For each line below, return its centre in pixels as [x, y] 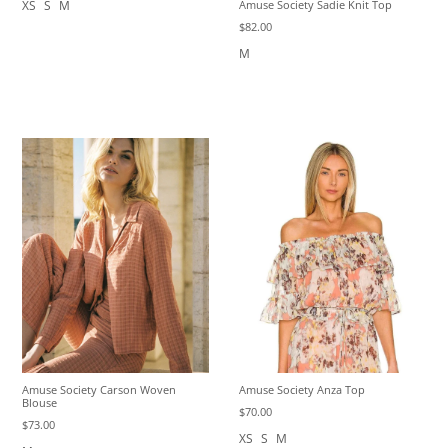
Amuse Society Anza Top [301, 389]
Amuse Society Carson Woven [99, 390]
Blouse [40, 403]
